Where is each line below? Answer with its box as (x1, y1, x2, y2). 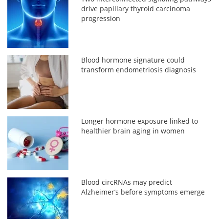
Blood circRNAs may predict (81, 177, 173, 187)
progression (81, 13, 121, 23)
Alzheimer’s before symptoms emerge (81, 187, 205, 197)
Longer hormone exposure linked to (81, 116, 198, 126)
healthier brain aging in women (81, 126, 185, 135)
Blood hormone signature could (81, 55, 185, 65)
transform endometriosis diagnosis (81, 65, 197, 74)
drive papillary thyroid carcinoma (81, 3, 191, 13)
